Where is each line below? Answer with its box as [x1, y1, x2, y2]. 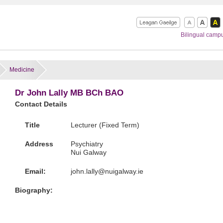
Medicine [9, 66, 34, 73]
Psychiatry [70, 140, 103, 148]
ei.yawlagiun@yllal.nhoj [70, 167, 143, 175]
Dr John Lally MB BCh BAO [14, 88, 123, 98]
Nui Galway [70, 148, 107, 156]
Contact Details [14, 100, 67, 108]
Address [24, 140, 53, 148]
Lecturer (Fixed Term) [70, 121, 139, 129]
